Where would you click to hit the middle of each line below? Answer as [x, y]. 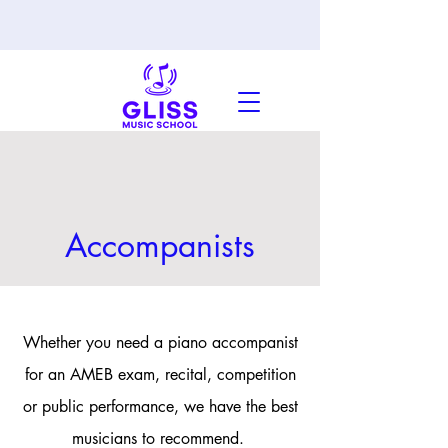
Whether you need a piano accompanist [160, 342]
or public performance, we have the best [160, 406]
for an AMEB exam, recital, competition [160, 374]
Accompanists [160, 245]
